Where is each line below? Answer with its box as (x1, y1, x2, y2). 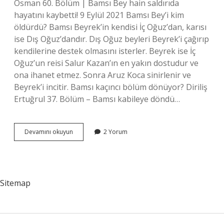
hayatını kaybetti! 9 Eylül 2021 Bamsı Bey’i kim (14, 9, 184, 20)
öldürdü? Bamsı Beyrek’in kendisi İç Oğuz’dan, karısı (14, 21, 206, 32)
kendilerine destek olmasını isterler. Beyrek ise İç (14, 45, 195, 56)
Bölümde (72, 145, 98, 153)
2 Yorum (103, 127, 127, 136)
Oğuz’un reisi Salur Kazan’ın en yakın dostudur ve (14, 57, 198, 68)
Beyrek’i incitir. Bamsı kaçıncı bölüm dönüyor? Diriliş (14, 81, 207, 92)
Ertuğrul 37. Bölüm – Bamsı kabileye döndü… (14, 93, 180, 104)
